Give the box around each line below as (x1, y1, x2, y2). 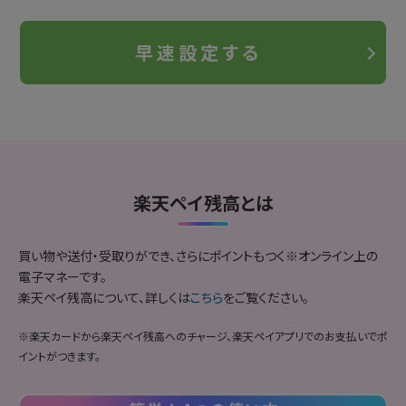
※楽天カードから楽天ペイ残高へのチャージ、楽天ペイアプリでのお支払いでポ (18, 328, 388, 343)
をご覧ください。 (223, 288, 309, 306)
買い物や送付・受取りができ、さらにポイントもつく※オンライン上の (18, 246, 378, 265)
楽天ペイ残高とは (132, 189, 274, 216)
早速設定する (135, 39, 262, 65)
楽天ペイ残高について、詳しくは (18, 288, 190, 306)
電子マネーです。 (18, 267, 107, 285)
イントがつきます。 (18, 348, 101, 363)
